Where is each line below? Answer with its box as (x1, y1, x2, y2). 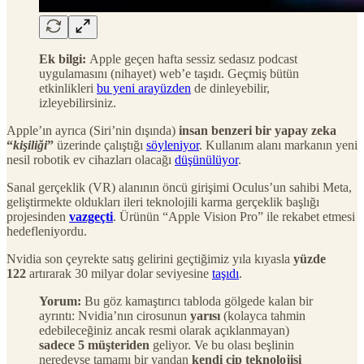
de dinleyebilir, (191, 80, 270, 95)
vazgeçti (69, 209, 113, 223)
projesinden (6, 209, 69, 223)
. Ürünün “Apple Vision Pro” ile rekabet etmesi (113, 209, 355, 223)
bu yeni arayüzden (97, 80, 191, 95)
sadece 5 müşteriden (39, 337, 149, 352)
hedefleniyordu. (6, 223, 87, 238)
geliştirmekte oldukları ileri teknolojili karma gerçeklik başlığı (6, 194, 319, 209)
